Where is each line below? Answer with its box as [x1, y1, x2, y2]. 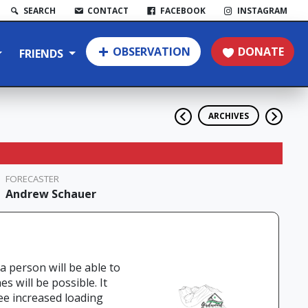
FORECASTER [5, 173, 59, 186]
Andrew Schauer [5, 186, 96, 202]
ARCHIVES [208, 110, 249, 122]
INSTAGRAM [237, 5, 287, 16]
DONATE [238, 44, 284, 60]
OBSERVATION [113, 44, 190, 60]
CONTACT [87, 5, 129, 16]
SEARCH [23, 5, 56, 16]
